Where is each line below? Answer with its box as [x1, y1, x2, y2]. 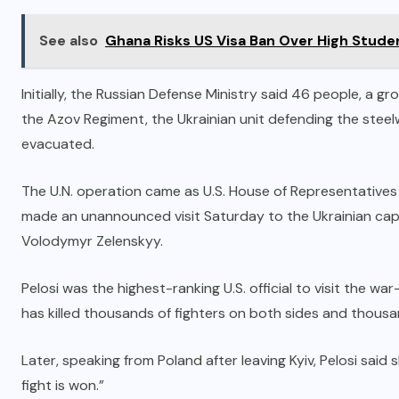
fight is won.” [21, 375, 104, 395]
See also [39, 30, 98, 50]
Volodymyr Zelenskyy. [21, 231, 163, 250]
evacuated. [21, 134, 94, 153]
